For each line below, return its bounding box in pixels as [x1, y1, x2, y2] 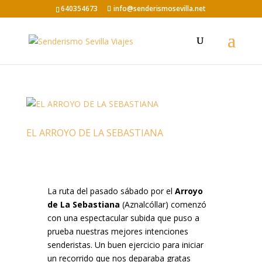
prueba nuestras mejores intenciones [47, 226, 188, 237]
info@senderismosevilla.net [113, 4, 206, 13]
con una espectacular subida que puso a [47, 212, 199, 223]
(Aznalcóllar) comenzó [119, 199, 206, 210]
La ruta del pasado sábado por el [47, 185, 175, 196]
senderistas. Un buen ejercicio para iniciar [47, 239, 204, 250]
